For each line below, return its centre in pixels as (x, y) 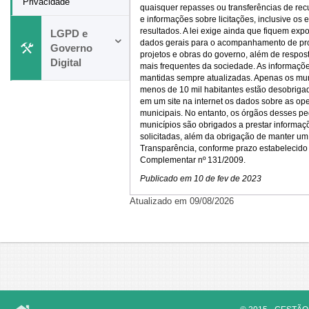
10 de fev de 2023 (228, 179)
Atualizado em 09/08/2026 (182, 201)
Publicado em (167, 179)
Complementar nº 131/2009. (193, 160)
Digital (66, 62)
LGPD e (69, 33)
